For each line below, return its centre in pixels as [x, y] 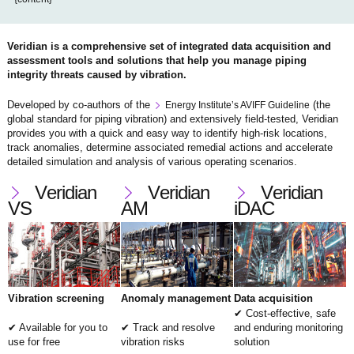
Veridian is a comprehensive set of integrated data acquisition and [169, 46]
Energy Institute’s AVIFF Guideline [237, 105]
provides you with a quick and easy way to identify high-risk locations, [167, 133]
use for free [34, 342]
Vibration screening [56, 298]
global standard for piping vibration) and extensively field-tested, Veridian [172, 119]
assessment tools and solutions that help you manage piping [156, 60]
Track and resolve [173, 328]
